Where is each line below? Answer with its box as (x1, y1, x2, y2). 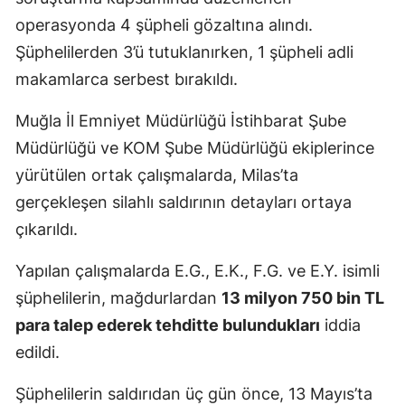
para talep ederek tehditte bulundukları (15, 315, 320, 334)
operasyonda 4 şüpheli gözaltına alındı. (15, 14, 313, 34)
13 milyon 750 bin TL (221, 287, 384, 307)
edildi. (15, 342, 60, 362)
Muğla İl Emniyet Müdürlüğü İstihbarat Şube (15, 110, 346, 130)
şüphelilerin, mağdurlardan (15, 287, 221, 307)
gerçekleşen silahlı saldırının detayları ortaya (15, 192, 352, 212)
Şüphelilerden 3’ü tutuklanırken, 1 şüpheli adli (15, 42, 353, 61)
